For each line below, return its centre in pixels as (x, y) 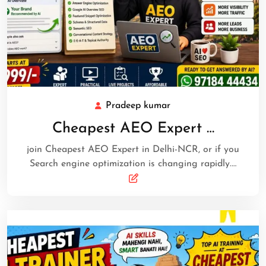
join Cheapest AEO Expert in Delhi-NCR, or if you (133, 150)
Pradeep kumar (138, 106)
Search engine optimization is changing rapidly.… (133, 164)
